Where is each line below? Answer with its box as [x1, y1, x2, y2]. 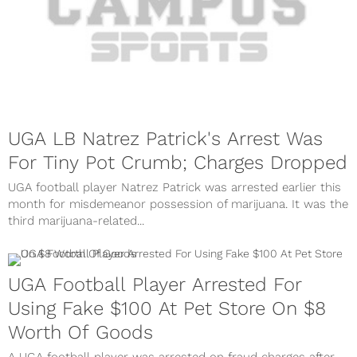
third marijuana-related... [8, 214, 144, 229]
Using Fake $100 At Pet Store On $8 [8, 297, 326, 320]
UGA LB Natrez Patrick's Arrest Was [8, 127, 323, 151]
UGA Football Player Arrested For [8, 273, 302, 296]
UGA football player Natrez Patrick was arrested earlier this [8, 180, 341, 195]
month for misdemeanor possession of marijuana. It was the [8, 197, 348, 212]
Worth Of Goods [8, 321, 153, 344]
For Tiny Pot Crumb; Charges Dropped [8, 151, 347, 175]
